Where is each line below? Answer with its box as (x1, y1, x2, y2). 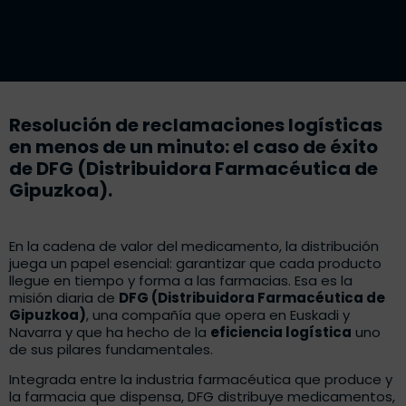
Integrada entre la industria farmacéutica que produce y (9, 370, 392, 390)
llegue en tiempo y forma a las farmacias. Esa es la (9, 271, 353, 291)
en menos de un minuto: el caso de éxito (9, 134, 378, 160)
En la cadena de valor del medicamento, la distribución (9, 237, 379, 256)
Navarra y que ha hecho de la (9, 323, 210, 343)
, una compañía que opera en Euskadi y (86, 305, 350, 325)
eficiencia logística (210, 323, 352, 343)
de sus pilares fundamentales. (9, 340, 213, 360)
